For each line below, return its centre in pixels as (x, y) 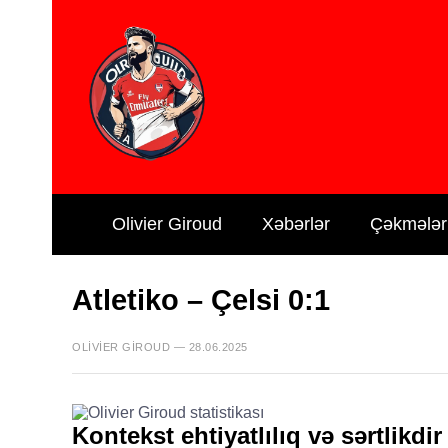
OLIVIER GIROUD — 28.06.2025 (160, 347)
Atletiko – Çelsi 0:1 (201, 300)
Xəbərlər (296, 224)
